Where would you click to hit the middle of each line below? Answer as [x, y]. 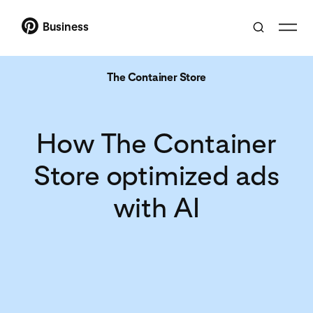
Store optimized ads [156, 175]
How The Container [156, 143]
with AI [156, 207]
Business [66, 27]
